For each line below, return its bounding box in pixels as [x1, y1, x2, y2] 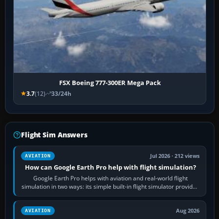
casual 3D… [94, 190, 126, 199]
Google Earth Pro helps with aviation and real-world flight [33, 174, 188, 182]
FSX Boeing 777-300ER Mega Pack [59, 78, 161, 87]
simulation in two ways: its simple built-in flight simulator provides [22, 182, 199, 191]
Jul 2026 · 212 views [150, 152, 200, 159]
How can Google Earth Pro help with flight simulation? [24, 162, 196, 172]
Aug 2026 [176, 207, 200, 214]
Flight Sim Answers [21, 130, 88, 139]
